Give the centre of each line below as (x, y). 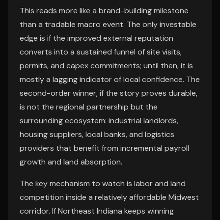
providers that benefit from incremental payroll (104, 148)
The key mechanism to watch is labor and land (103, 183)
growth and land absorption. (71, 162)
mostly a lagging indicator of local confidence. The (110, 79)
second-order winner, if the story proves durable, (109, 93)
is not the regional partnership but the (89, 107)
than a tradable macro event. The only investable (108, 24)
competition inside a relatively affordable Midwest (109, 197)
